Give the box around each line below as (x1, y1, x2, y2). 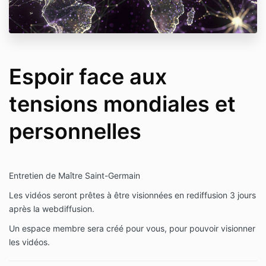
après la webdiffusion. (9, 204, 94, 214)
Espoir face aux (9, 64, 167, 90)
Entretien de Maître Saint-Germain (9, 170, 142, 181)
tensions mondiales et (9, 91, 236, 118)
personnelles (9, 118, 141, 145)
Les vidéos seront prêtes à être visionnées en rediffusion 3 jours (9, 190, 256, 201)
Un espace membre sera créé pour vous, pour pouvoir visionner (9, 223, 255, 234)
